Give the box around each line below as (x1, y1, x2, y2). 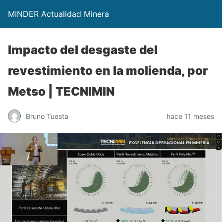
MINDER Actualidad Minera (8, 9, 109, 19)
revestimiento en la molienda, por (8, 63, 208, 78)
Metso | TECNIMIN (8, 84, 114, 99)
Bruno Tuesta (26, 111, 68, 120)
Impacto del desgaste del (8, 43, 158, 57)
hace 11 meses (166, 111, 214, 120)
